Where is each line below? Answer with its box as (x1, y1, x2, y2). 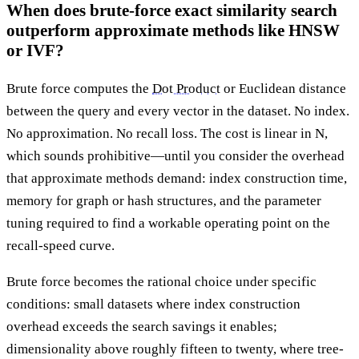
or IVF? (6, 40, 64, 60)
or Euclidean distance (220, 80, 346, 96)
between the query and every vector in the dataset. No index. (6, 103, 349, 119)
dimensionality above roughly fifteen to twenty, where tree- (6, 341, 344, 357)
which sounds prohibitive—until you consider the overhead (6, 147, 345, 163)
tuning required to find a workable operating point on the (6, 215, 330, 231)
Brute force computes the (6, 80, 152, 96)
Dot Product (152, 80, 220, 96)
